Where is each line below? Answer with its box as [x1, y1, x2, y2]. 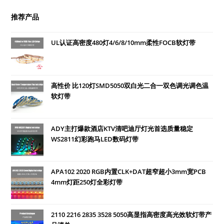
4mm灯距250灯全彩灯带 [51, 177, 123, 186]
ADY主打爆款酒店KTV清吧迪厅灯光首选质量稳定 [51, 123, 193, 133]
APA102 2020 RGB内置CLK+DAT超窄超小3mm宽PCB [51, 166, 206, 176]
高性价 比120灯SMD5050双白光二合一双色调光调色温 [51, 80, 209, 90]
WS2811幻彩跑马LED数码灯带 [51, 134, 139, 143]
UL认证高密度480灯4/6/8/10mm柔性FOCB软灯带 [51, 37, 196, 47]
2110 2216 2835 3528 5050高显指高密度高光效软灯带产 [51, 209, 212, 219]
